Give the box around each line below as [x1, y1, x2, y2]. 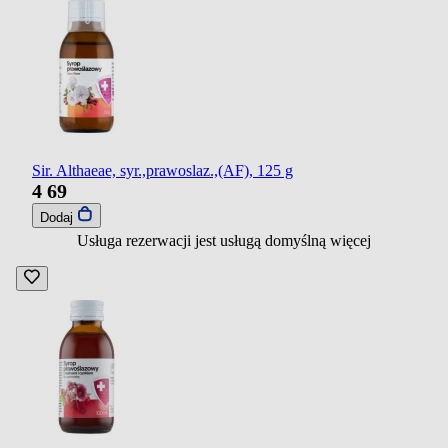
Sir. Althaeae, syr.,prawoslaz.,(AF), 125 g [32, 161, 293, 179]
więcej [330, 231, 371, 249]
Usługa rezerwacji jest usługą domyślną [77, 231, 330, 249]
